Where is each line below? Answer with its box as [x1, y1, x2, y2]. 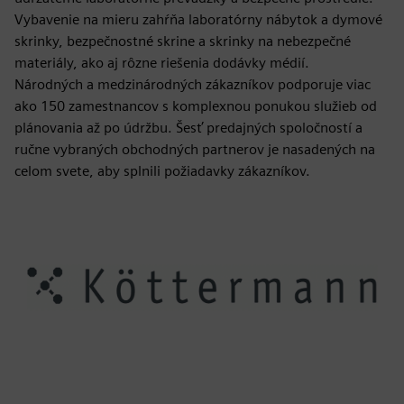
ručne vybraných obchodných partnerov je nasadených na [14, 141, 375, 158]
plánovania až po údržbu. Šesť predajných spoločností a [14, 119, 363, 136]
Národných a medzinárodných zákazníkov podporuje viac [14, 76, 371, 93]
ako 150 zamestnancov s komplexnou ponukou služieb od [14, 97, 377, 115]
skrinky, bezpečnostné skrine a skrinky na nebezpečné [14, 32, 351, 50]
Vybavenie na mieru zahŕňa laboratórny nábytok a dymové [14, 11, 382, 28]
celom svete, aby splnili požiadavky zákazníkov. [14, 162, 310, 179]
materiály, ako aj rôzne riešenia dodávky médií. [14, 54, 309, 71]
